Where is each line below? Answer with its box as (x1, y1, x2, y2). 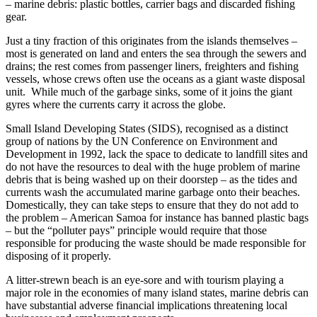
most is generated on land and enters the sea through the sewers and (6, 47, 306, 59)
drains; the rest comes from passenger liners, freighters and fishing (6, 59, 299, 72)
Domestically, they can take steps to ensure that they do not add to (6, 198, 299, 211)
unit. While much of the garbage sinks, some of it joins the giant (6, 85, 292, 98)
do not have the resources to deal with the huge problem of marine (6, 160, 300, 173)
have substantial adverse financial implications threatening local (6, 299, 287, 311)
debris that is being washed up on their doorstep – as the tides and (6, 173, 297, 185)
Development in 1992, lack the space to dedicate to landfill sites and (6, 147, 308, 160)
